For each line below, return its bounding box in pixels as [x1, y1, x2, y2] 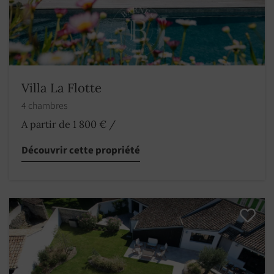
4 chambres [21, 98, 69, 113]
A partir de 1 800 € [21, 117, 106, 130]
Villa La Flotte [21, 79, 102, 96]
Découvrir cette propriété [21, 143, 140, 158]
